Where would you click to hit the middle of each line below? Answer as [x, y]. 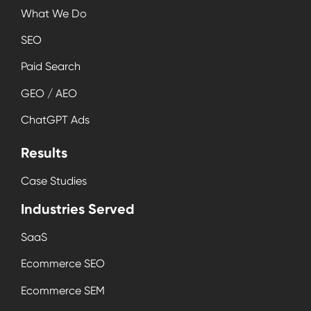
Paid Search [51, 67]
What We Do [54, 13]
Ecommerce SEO [63, 264]
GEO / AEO [49, 93]
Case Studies [54, 181]
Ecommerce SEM [63, 290]
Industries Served [78, 209]
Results [44, 153]
